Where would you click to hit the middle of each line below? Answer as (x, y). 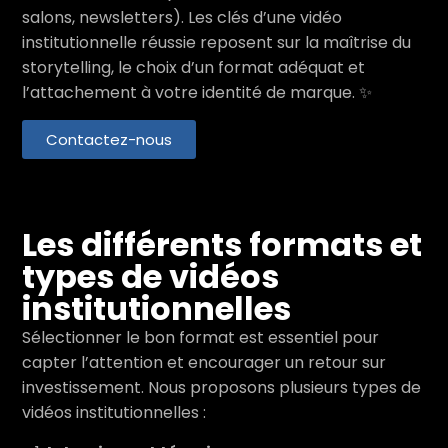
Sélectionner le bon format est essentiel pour (200, 337)
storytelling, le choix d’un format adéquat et (193, 67)
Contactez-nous (109, 139)
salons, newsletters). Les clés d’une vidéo (182, 17)
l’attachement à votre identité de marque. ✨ (197, 92)
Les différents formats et (222, 244)
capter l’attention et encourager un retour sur (204, 362)
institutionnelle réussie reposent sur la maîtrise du (216, 42)
